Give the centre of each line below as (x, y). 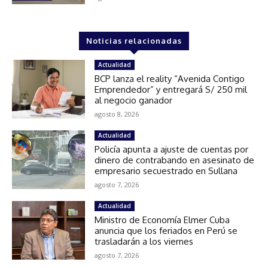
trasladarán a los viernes (144, 241)
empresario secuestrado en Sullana (166, 170)
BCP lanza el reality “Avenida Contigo (170, 78)
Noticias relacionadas (134, 40)
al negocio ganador (134, 100)
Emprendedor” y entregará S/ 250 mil (171, 89)
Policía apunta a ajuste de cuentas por (172, 149)
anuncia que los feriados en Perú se (166, 230)
